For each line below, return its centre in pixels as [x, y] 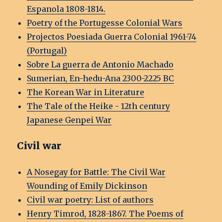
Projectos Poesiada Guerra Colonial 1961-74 [112, 37]
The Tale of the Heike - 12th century [99, 106]
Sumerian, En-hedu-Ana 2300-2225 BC [101, 79]
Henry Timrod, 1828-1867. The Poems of [105, 214]
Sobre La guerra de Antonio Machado [100, 65]
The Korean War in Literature [86, 92]
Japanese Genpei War [69, 120]
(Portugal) [47, 51]
